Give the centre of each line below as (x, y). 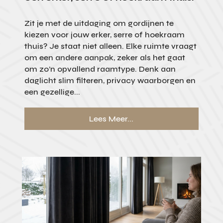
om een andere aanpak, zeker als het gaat (105, 57)
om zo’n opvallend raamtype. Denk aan (100, 69)
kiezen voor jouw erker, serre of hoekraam (104, 34)
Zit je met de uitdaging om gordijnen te (99, 23)
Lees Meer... (111, 118)
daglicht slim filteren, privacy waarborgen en (110, 80)
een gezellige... (52, 92)
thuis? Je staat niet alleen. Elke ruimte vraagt (110, 46)
